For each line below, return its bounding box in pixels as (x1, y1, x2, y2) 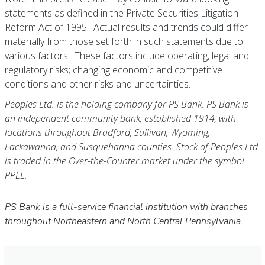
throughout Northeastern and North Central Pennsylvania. (4, 215, 243, 228)
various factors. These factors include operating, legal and (4, 49, 249, 62)
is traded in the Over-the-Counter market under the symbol (4, 154, 244, 167)
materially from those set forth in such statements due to (4, 35, 243, 48)
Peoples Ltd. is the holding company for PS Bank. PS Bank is (4, 98, 248, 111)
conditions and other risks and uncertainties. (4, 77, 190, 91)
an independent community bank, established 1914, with (4, 112, 236, 125)
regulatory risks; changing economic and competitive (4, 63, 222, 76)
